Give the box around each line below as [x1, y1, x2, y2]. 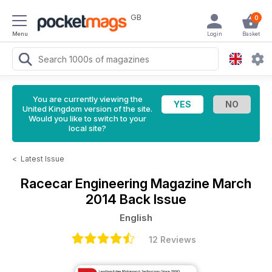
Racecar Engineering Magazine [21, 175, 212, 191]
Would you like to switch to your [29, 114, 146, 123]
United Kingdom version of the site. [22, 104, 152, 114]
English [120, 212, 152, 223]
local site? [69, 123, 106, 133]
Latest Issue [21, 154, 64, 163]
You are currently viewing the [32, 94, 143, 104]
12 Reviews [149, 234, 196, 245]
